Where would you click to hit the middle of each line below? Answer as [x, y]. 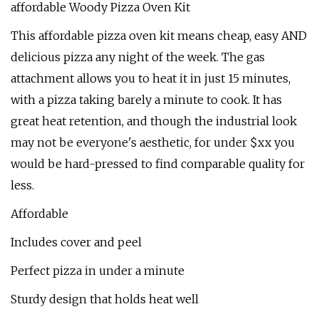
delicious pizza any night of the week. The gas [138, 57]
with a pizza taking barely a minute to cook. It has [146, 100]
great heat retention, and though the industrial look [154, 121]
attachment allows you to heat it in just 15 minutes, [151, 78]
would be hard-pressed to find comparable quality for [158, 164]
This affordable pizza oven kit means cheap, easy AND [159, 36]
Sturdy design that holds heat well [105, 299]
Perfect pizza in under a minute [98, 271]
